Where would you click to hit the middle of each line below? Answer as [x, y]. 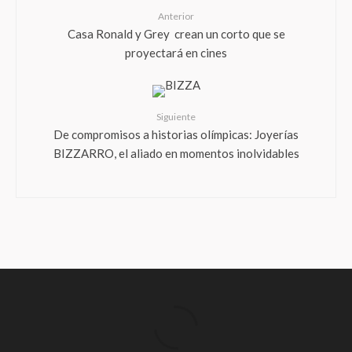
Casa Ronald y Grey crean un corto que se [176, 33]
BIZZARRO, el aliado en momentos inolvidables [176, 152]
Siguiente [176, 117]
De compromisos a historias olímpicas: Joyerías [176, 134]
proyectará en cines [176, 52]
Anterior [176, 16]
